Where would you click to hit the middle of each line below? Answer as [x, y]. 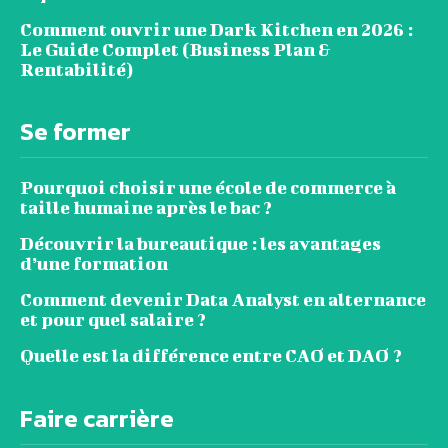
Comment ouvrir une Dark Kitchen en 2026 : [216, 30]
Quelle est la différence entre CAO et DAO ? [211, 356]
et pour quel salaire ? [113, 320]
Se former [75, 132]
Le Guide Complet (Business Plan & [175, 50]
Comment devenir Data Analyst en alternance [223, 300]
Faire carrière [97, 419]
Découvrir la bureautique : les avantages [200, 244]
